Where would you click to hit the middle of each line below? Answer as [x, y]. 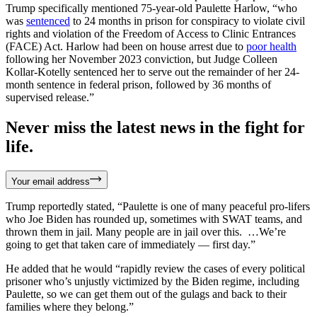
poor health [271, 46]
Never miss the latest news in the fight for [155, 127]
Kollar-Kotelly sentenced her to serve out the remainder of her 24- [152, 71]
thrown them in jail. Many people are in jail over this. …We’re [146, 231]
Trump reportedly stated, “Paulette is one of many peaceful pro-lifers [158, 206]
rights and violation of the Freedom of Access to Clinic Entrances [151, 33]
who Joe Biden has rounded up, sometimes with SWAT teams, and [154, 219]
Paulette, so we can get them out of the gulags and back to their [146, 294]
